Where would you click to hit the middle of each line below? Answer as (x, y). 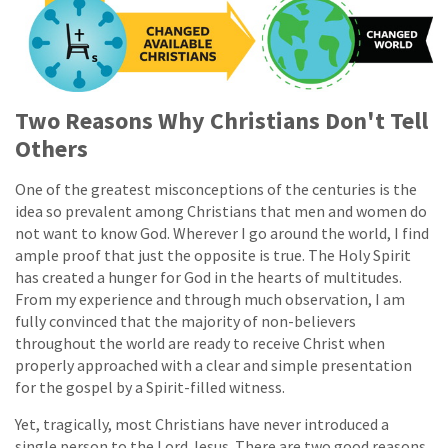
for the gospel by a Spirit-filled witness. (150, 387)
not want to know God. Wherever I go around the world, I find (222, 233)
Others (51, 149)
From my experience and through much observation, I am (210, 299)
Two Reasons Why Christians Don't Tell (221, 121)
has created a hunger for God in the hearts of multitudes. (208, 277)
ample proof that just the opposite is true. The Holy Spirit (213, 255)
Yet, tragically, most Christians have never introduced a (202, 424)
